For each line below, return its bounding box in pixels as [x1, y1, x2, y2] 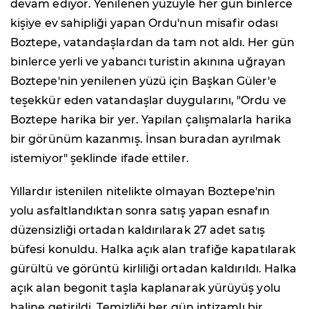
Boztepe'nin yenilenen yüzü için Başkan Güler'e [10, 74, 277, 88]
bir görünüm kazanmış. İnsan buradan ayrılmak [10, 132, 281, 146]
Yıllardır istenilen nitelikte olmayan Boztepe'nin [10, 184, 275, 198]
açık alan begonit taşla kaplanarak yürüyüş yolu [10, 281, 281, 295]
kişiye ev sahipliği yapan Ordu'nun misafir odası [10, 16, 278, 30]
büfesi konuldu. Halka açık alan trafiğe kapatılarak [10, 242, 297, 256]
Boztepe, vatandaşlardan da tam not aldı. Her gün [10, 35, 295, 49]
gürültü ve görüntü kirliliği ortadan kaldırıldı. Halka [10, 261, 297, 275]
